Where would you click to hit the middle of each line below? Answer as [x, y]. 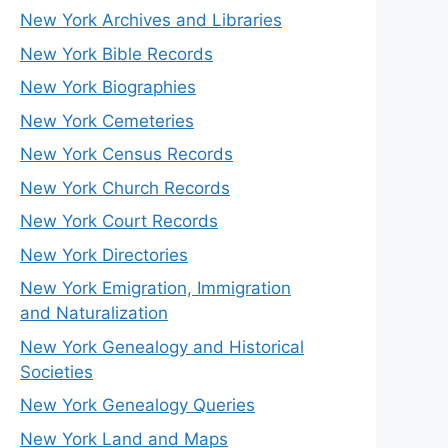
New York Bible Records [116, 53]
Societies [56, 371]
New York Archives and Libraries [151, 20]
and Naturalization [94, 313]
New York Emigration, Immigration [155, 288]
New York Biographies [108, 87]
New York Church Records [125, 187]
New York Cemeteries [107, 120]
